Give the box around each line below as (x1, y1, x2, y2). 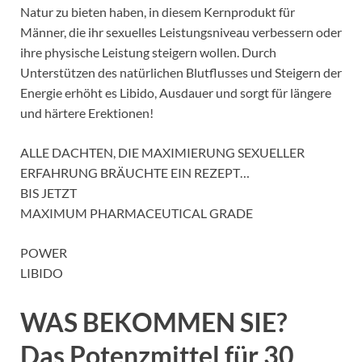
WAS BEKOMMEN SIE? (20, 306, 287, 339)
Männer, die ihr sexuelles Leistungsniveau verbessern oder (20, 23, 342, 40)
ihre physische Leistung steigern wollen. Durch (20, 44, 276, 60)
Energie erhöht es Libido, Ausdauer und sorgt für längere (20, 84, 331, 100)
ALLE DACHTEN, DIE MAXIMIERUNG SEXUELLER (20, 144, 305, 160)
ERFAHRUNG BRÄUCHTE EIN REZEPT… (20, 164, 250, 180)
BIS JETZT (20, 184, 77, 200)
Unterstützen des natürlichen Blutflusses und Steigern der (20, 64, 342, 80)
